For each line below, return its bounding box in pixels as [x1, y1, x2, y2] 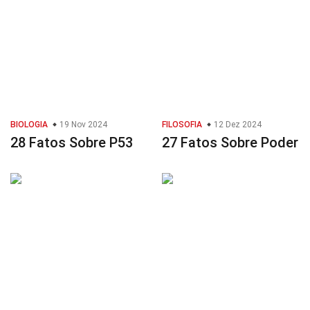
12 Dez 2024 [212, 120, 262, 130]
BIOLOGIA [10, 120, 48, 130]
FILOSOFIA [162, 120, 202, 130]
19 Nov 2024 [57, 120, 107, 130]
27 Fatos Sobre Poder [162, 134, 298, 152]
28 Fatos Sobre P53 [10, 134, 133, 152]
